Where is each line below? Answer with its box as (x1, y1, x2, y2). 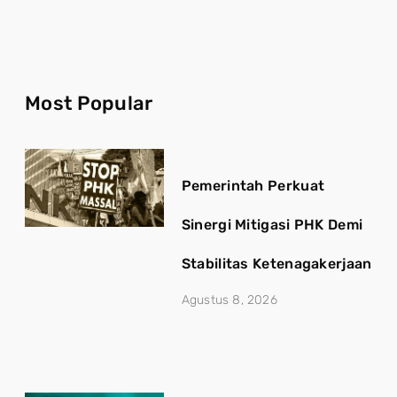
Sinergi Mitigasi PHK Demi (181, 216, 363, 233)
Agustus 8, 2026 (181, 292, 277, 307)
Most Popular (25, 91, 153, 115)
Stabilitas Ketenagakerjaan (181, 255, 372, 272)
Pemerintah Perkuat (181, 177, 325, 194)
